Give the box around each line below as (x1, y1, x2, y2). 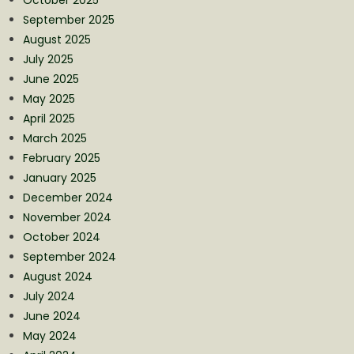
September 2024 (22, 248, 116, 265)
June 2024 (22, 307, 81, 324)
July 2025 (22, 51, 73, 67)
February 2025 (22, 149, 100, 166)
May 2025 (22, 90, 75, 107)
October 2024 (22, 228, 100, 245)
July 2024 (22, 288, 75, 304)
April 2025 (22, 110, 75, 126)
